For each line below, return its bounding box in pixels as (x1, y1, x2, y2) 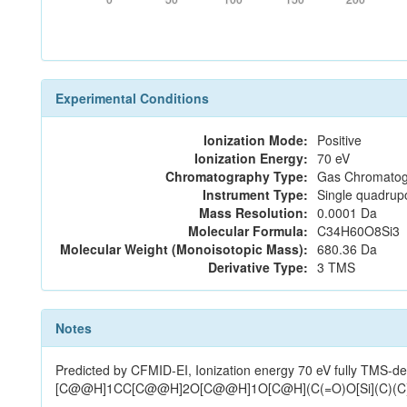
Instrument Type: (203, 185, 308, 203)
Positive (317, 131, 362, 149)
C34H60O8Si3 (317, 222, 400, 240)
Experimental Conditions (55, 89, 209, 107)
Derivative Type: (208, 258, 308, 276)
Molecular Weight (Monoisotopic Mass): (60, 240, 308, 258)
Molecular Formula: (188, 222, 308, 240)
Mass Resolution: (199, 203, 308, 222)
